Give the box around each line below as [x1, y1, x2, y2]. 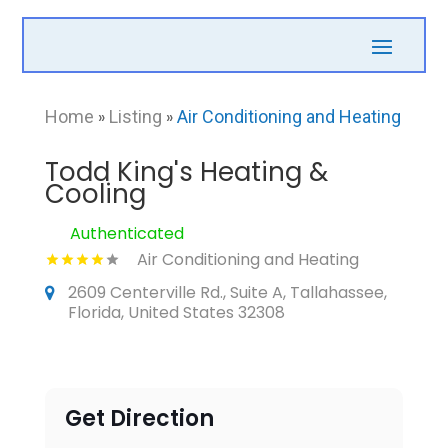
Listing [108, 106, 162, 127]
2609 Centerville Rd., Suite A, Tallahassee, [67, 281, 387, 304]
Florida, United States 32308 [67, 301, 285, 324]
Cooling [44, 176, 146, 212]
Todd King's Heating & [44, 154, 328, 190]
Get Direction [64, 403, 214, 434]
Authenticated [69, 222, 184, 245]
